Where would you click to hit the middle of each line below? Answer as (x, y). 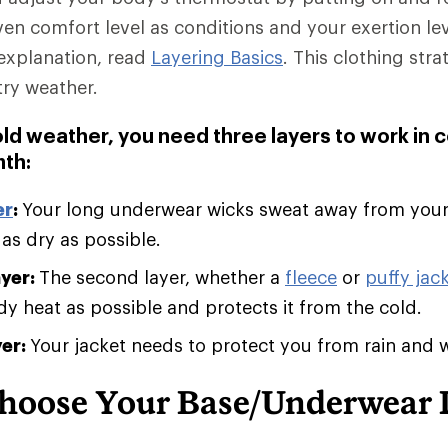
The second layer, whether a (162, 276)
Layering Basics (217, 56)
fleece (311, 276)
